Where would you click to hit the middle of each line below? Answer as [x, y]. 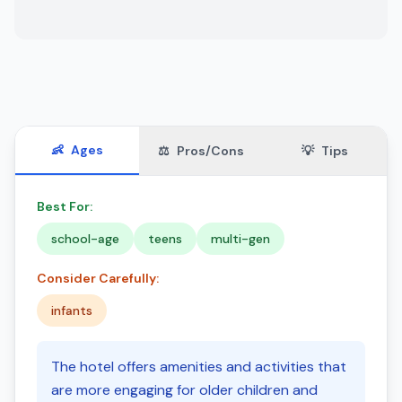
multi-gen [240, 239]
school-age [85, 239]
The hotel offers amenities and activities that [199, 367]
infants [72, 310]
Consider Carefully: [98, 278]
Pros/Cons [210, 151]
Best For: [65, 206]
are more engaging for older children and [184, 390]
